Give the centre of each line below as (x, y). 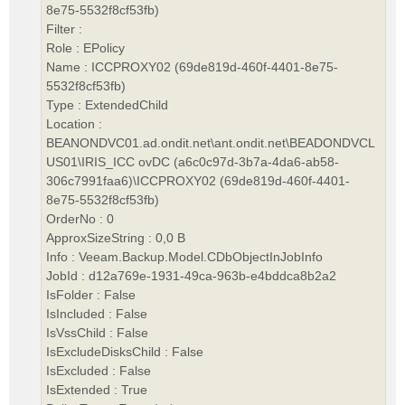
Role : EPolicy (85, 47)
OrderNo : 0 (80, 218)
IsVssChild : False (97, 332)
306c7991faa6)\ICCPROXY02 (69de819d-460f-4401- (198, 180)
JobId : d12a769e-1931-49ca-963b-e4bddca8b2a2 (191, 275)
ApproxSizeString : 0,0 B (116, 237)
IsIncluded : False (97, 313)
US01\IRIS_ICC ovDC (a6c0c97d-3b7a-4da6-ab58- (193, 161)
